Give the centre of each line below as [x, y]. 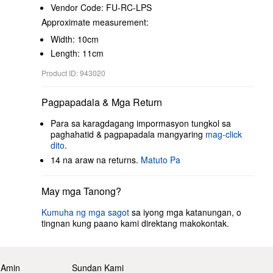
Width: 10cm [75, 39]
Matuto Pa [161, 160]
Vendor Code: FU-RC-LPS [101, 7]
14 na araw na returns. [96, 160]
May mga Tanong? [81, 191]
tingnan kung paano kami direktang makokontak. [135, 223]
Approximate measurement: [95, 22]
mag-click [224, 134]
